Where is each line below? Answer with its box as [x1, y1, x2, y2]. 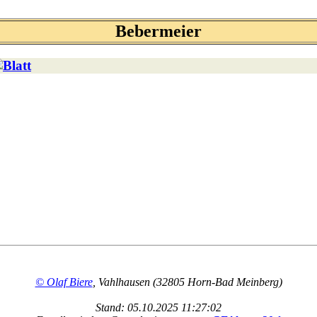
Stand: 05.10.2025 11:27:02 [96, 301, 221, 314]
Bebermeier [115, 22, 202, 40]
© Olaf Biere [35, 276, 93, 289]
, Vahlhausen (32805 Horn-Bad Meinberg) [92, 276, 282, 289]
